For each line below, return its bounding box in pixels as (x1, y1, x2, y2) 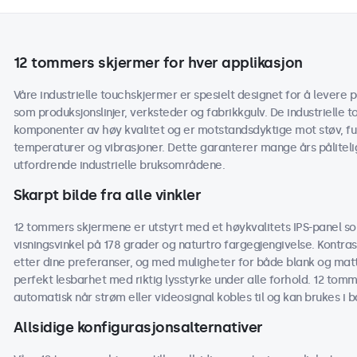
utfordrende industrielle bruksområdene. (13, 159, 225, 172)
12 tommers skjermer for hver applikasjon (13, 54, 303, 72)
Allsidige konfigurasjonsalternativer (13, 319, 263, 336)
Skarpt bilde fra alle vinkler (13, 186, 201, 204)
